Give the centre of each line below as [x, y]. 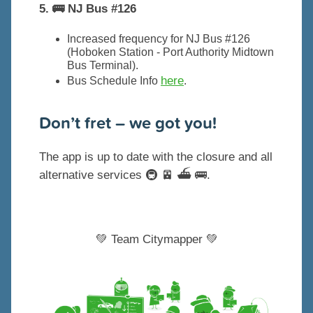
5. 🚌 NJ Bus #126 [88, 9]
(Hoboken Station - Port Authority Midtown [170, 52]
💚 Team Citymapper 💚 [156, 240]
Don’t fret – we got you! [128, 123]
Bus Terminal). [103, 66]
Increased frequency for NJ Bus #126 [159, 39]
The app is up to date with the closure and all [156, 157]
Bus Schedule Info [114, 81]
